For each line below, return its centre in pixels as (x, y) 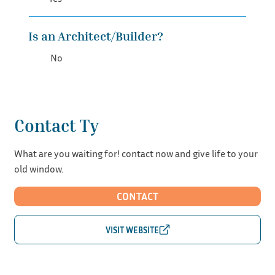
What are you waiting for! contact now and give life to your (136, 153)
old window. (38, 168)
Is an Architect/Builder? (96, 36)
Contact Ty (56, 125)
